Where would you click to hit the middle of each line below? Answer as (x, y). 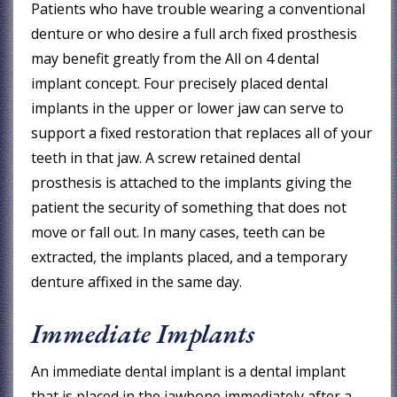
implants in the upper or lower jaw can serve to (188, 108)
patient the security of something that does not (189, 207)
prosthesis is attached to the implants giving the (192, 182)
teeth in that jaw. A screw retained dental (166, 157)
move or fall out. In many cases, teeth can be (179, 232)
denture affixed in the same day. (137, 281)
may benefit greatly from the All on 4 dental (175, 58)
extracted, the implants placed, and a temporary (190, 257)
